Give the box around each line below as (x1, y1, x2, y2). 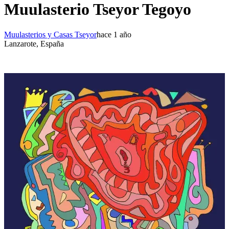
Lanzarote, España (4, 39, 64, 48)
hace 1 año (97, 30, 131, 39)
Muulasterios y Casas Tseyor (4, 30, 97, 39)
